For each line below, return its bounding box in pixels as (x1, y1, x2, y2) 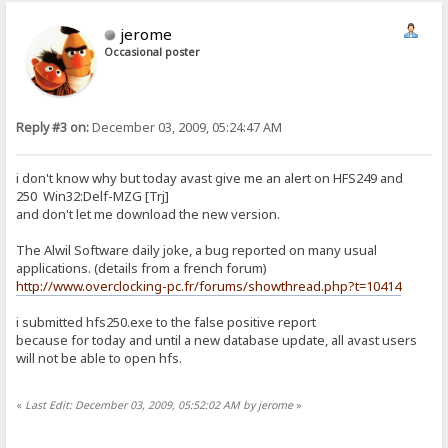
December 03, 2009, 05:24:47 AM (89, 119, 283, 137)
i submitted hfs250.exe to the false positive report (16, 313, 317, 332)
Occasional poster (104, 45, 201, 60)
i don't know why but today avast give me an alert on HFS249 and (16, 169, 404, 188)
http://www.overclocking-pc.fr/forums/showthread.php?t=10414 (16, 277, 402, 296)
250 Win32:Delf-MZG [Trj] (16, 187, 170, 206)
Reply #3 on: (16, 119, 90, 137)
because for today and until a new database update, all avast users (16, 331, 418, 350)
